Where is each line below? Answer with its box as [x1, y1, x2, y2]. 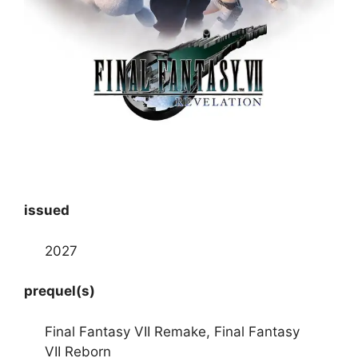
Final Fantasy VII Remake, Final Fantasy [44, 323, 300, 340]
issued [24, 202, 70, 219]
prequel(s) [24, 283, 95, 300]
